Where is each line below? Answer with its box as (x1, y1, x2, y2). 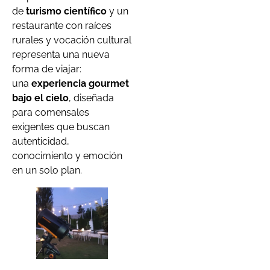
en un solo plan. (12, 165, 82, 177)
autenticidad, (12, 136, 69, 148)
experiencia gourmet (31, 78, 129, 90)
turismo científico (26, 5, 107, 17)
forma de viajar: (12, 63, 81, 75)
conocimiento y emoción (12, 150, 122, 162)
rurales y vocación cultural (12, 34, 131, 46)
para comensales (12, 107, 89, 119)
